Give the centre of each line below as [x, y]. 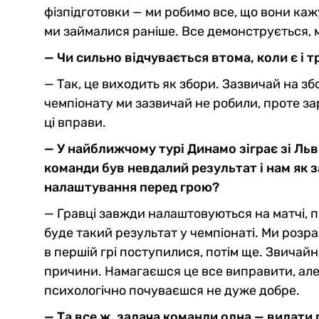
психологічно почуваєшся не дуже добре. [172, 291]
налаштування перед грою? [132, 188]
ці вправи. [75, 123]
